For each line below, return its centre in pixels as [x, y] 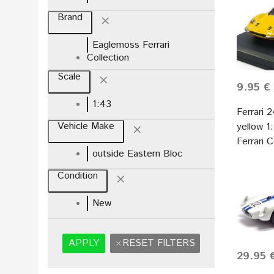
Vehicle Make [86, 126]
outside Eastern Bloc [138, 154]
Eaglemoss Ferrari [131, 45]
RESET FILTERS [159, 243]
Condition [78, 176]
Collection [108, 58]
